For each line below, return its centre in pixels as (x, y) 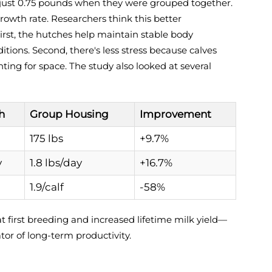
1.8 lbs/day (56, 163)
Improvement (175, 114)
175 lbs (46, 138)
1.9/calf (47, 187)
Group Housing (69, 114)
